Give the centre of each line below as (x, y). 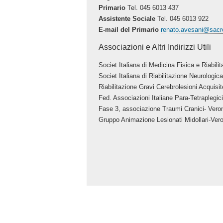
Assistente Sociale (127, 18)
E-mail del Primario (129, 29)
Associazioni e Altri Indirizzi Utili (155, 47)
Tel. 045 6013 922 (182, 18)
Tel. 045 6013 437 (152, 7)
